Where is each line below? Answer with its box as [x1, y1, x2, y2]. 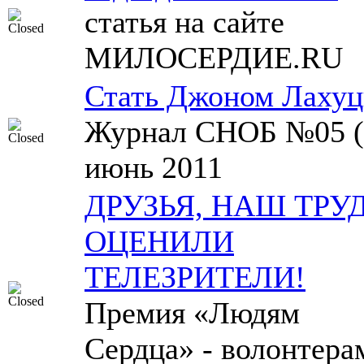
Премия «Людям [84, 296, 300, 330]
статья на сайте [84, 5, 284, 39]
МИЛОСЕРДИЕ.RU [84, 41, 343, 75]
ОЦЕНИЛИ [84, 224, 234, 258]
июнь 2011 [84, 150, 223, 184]
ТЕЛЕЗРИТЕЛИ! [84, 260, 305, 294]
